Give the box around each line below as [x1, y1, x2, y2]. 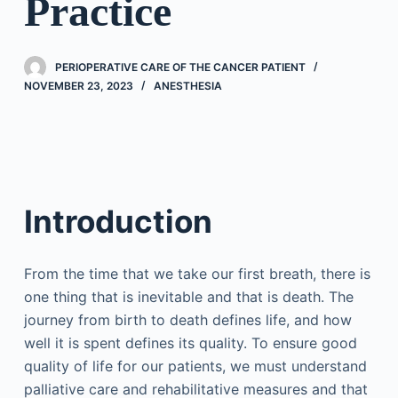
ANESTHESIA [153, 79, 222, 92]
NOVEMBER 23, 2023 [23, 79, 133, 92]
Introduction [23, 202, 212, 240]
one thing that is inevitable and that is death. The [23, 288, 354, 306]
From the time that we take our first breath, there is [23, 265, 370, 283]
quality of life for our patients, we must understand [23, 357, 367, 375]
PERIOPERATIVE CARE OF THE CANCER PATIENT [54, 60, 306, 74]
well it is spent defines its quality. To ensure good [23, 334, 357, 352]
